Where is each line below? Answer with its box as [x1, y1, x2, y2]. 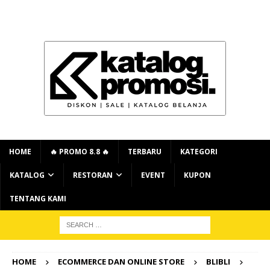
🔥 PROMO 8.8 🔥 [50, 146, 109, 157]
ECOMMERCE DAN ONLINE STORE [58, 256, 184, 267]
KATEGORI [180, 146, 218, 157]
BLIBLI [206, 256, 230, 267]
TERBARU [128, 146, 162, 157]
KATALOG [10, 170, 45, 180]
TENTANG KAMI [10, 193, 66, 204]
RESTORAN [73, 170, 113, 180]
